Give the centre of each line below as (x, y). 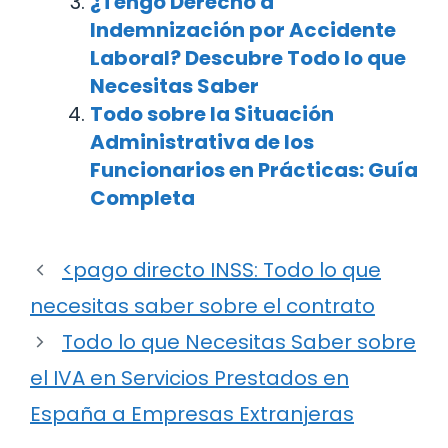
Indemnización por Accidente (243, 30)
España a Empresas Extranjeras (192, 414)
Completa (142, 198)
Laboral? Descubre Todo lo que (248, 58)
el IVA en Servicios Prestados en (189, 378)
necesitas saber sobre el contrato (202, 306)
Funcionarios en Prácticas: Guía (254, 170)
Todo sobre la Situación (212, 114)
